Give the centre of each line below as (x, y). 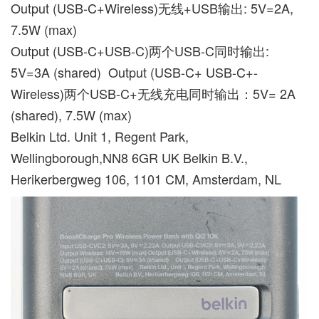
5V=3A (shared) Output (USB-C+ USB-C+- (134, 72)
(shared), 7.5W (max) (71, 114)
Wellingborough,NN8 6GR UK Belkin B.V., (129, 157)
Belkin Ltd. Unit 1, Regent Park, (100, 136)
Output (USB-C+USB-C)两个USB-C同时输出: (140, 50)
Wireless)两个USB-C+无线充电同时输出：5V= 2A (153, 93)
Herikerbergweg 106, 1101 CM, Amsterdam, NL (146, 178)
